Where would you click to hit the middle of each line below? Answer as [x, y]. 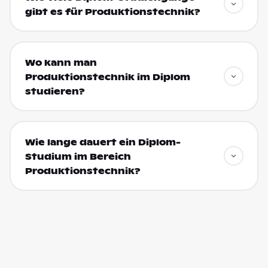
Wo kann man [61, 63]
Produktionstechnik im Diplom [107, 77]
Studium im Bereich [78, 156]
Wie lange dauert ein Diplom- [103, 142]
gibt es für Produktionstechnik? [112, 12]
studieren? [55, 91]
